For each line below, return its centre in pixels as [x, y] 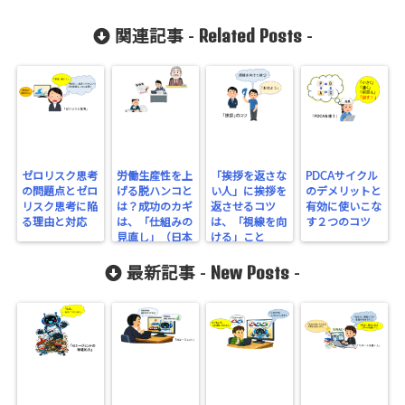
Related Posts [250, 36]
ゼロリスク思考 [60, 176]
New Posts [250, 273]
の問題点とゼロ [60, 192]
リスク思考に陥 [60, 207]
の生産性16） [150, 253]
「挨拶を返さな [249, 176]
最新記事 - [166, 274]
